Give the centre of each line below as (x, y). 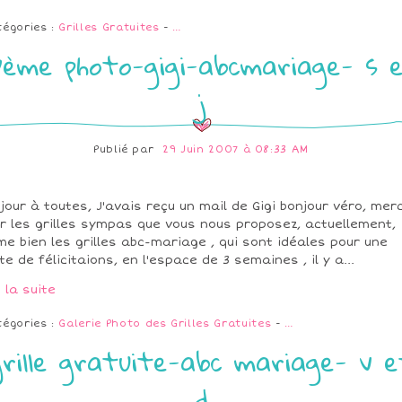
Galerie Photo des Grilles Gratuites (165, 324)
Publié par (126, 150)
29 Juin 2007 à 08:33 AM (236, 150)
